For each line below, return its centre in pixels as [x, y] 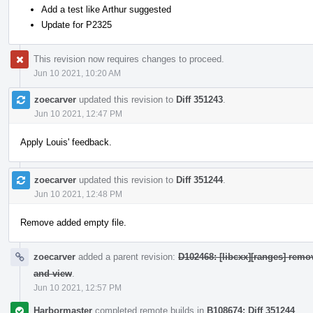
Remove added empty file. [73, 222]
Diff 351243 [199, 99]
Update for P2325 [77, 24]
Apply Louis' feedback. [66, 142]
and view [53, 273]
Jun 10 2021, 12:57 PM [78, 287]
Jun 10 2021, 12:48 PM [78, 194]
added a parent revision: [127, 256]
